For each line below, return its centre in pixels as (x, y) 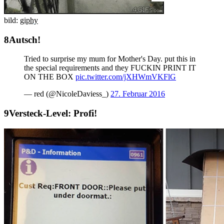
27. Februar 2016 (138, 94)
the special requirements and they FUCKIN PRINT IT (110, 68)
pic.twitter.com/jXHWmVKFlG (126, 77)
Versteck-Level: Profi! (53, 113)
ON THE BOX (50, 77)
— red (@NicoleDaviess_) (67, 94)
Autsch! (26, 39)
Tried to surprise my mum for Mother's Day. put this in (110, 59)
